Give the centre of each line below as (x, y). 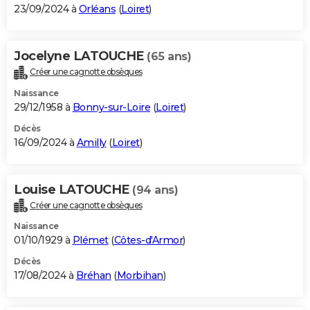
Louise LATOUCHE (73, 189)
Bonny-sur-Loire (111, 107)
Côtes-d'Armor (148, 240)
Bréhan (93, 276)
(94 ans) (155, 190)
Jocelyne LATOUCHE (80, 56)
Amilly (91, 142)
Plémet (90, 240)
